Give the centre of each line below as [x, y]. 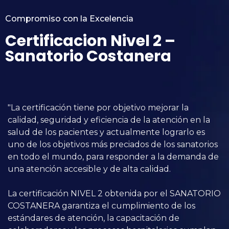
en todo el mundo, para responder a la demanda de [113, 156]
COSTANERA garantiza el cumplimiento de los [101, 205]
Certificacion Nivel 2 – [90, 41]
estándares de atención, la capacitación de [94, 218]
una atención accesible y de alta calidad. [89, 169]
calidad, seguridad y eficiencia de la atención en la [109, 120]
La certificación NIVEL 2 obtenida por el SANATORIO [114, 193]
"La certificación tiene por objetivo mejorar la [98, 107]
